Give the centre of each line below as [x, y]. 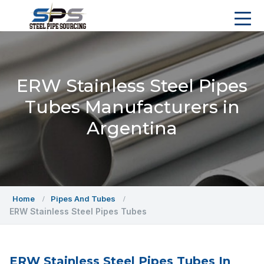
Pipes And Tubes [83, 199]
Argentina [132, 128]
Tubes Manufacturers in [132, 107]
